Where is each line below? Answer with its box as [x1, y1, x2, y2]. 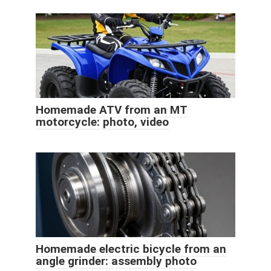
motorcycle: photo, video [36, 114, 169, 129]
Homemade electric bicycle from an [36, 241, 226, 256]
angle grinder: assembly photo [36, 253, 197, 268]
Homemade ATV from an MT [36, 102, 187, 117]
